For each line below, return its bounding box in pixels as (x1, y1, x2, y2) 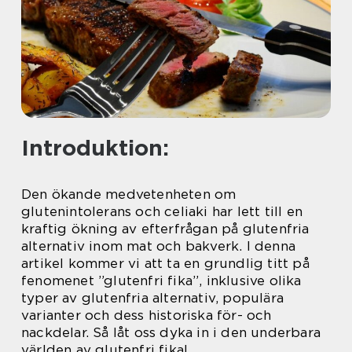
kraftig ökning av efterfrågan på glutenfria (21, 221, 310, 236)
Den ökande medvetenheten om (21, 186, 236, 202)
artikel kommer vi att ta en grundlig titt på (21, 255, 310, 271)
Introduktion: (21, 134, 169, 161)
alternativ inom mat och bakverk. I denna (21, 238, 296, 254)
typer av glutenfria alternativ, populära (21, 290, 284, 306)
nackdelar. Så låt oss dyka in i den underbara (21, 324, 321, 340)
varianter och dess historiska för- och (21, 307, 272, 323)
